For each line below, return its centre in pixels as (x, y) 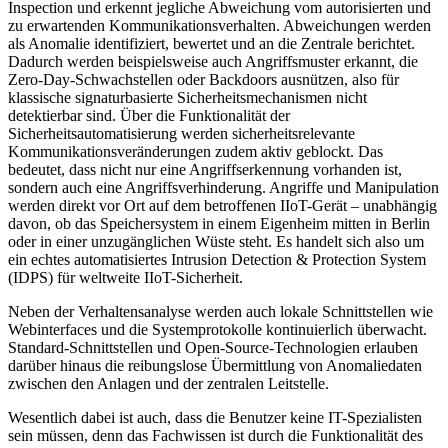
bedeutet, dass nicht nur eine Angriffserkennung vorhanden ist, (205, 169)
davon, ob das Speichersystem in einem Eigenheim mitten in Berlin (219, 223)
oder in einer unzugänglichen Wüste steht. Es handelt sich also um (216, 241)
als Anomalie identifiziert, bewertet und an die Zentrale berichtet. (211, 43)
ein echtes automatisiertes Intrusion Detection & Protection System (217, 259)
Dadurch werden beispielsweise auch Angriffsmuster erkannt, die (213, 61)
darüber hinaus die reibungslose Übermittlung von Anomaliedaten (215, 365)
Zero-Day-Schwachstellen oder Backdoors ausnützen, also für (203, 79)
